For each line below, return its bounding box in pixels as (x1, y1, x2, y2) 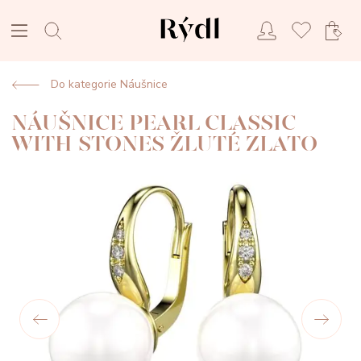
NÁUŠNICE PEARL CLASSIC (11, 110, 296, 136)
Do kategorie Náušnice (51, 77, 168, 92)
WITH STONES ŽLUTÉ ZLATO (11, 131, 317, 157)
